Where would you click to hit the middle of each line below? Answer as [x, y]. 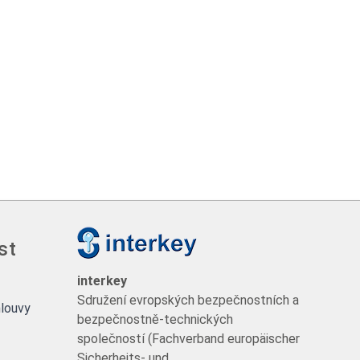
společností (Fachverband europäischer [188, 338]
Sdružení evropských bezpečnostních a [188, 300]
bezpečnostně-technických [155, 319]
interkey [102, 280]
